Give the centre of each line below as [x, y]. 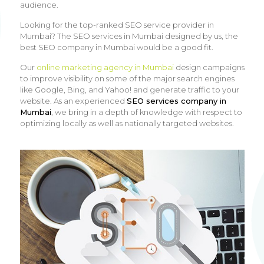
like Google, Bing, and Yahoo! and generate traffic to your [129, 90]
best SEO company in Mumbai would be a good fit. [116, 47]
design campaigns [209, 67]
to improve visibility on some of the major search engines [127, 78]
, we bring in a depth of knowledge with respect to [146, 112]
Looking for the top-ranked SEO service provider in [117, 25]
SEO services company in [176, 101]
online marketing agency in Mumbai [105, 67]
